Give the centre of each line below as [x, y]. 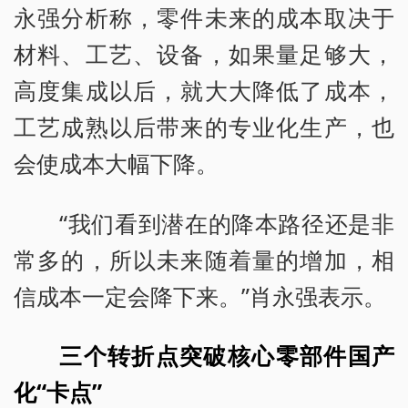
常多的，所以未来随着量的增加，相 [204, 259]
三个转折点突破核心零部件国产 [227, 356]
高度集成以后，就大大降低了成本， [204, 90]
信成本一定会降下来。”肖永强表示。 [200, 296]
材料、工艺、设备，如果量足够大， [204, 53]
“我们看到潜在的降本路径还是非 [227, 223]
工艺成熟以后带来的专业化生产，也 [204, 126]
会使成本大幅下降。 [116, 163]
